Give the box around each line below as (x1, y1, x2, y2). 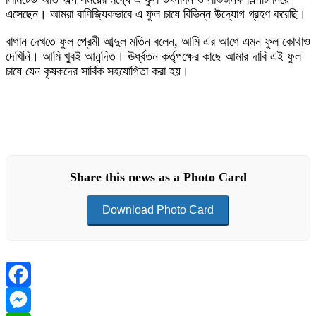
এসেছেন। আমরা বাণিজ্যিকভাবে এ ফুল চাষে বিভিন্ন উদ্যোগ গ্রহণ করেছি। (6, 7, 306, 22)
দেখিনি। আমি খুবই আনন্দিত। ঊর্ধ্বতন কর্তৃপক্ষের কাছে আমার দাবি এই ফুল (6, 49, 301, 64)
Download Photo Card (102, 204, 214, 217)
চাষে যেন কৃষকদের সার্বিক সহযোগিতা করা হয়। (6, 64, 189, 79)
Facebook (6, 292, 55, 307)
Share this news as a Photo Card (69, 170, 247, 185)
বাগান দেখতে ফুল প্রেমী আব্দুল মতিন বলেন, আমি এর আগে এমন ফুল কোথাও (6, 35, 310, 49)
